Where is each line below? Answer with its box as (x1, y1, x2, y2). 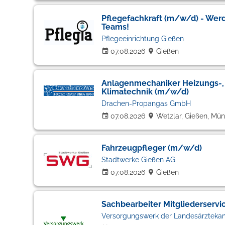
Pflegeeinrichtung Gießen (101, 35, 184, 43)
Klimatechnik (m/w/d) (101, 87, 189, 96)
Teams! (101, 22, 129, 32)
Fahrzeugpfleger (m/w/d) (101, 143, 202, 153)
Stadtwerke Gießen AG (101, 156, 175, 164)
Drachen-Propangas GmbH (101, 99, 191, 107)
